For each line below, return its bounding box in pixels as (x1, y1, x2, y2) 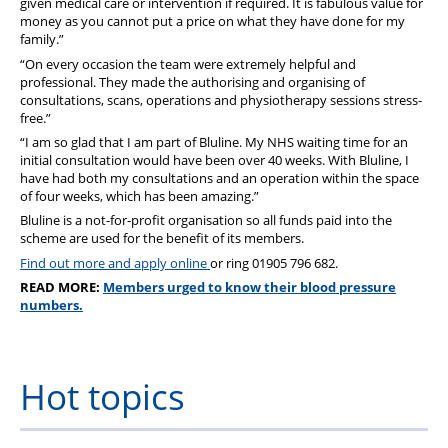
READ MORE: (20, 278, 103, 297)
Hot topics (20, 371, 185, 420)
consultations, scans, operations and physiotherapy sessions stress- (20, 90, 422, 109)
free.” (20, 108, 51, 127)
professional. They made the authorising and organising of (20, 72, 365, 91)
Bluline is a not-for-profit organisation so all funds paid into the (20, 211, 392, 230)
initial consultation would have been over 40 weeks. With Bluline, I (20, 151, 409, 170)
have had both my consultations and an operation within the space (20, 169, 419, 188)
